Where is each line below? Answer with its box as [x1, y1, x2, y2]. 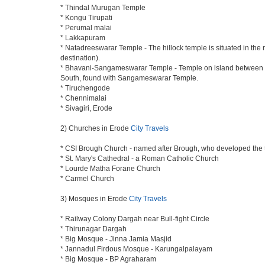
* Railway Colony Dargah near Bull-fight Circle [60, 215, 209, 223]
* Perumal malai [60, 24, 112, 32]
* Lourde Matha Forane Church [60, 164, 160, 173]
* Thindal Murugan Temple [60, 4, 146, 12]
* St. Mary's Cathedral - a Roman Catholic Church [60, 154, 219, 163]
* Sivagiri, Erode [60, 104, 112, 112]
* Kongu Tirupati [60, 14, 112, 22]
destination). [60, 54, 100, 62]
